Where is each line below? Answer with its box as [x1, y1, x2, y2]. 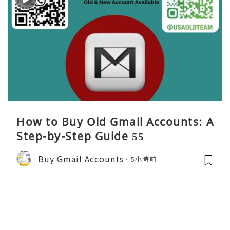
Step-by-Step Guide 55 [16, 129, 145, 144]
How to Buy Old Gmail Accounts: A [16, 114, 214, 129]
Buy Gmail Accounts [38, 152, 124, 165]
